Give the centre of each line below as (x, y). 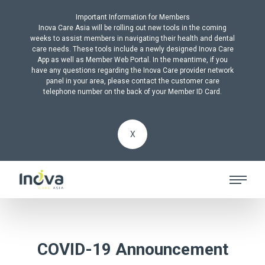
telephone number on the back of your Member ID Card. (132, 92)
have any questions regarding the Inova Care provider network (132, 70)
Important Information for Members (132, 17)
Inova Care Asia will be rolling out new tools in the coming (132, 28)
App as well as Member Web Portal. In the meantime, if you (132, 60)
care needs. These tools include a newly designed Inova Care (132, 49)
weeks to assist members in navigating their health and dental (132, 38)
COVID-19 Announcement (132, 249)
